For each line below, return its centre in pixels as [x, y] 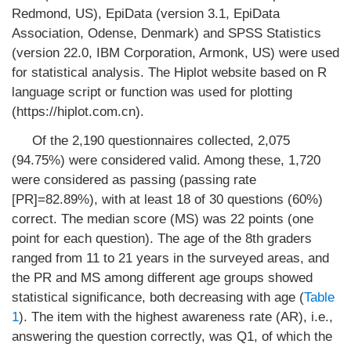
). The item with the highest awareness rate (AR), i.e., [176, 317]
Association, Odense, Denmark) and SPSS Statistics [166, 33]
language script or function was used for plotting [152, 92]
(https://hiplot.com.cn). [78, 112]
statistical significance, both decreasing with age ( [158, 297]
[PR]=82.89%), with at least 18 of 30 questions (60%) [167, 199]
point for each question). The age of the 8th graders [162, 239]
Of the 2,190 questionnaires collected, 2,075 [161, 141]
